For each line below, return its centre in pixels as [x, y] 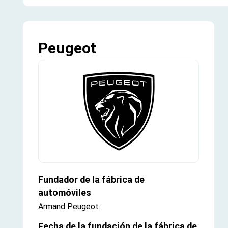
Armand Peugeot [68, 207]
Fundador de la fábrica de [91, 180]
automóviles [65, 193]
